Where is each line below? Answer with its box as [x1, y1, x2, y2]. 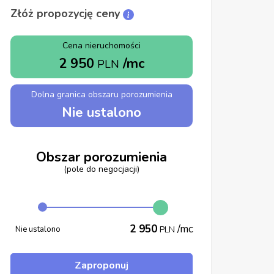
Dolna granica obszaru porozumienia [31, 89, 172, 100]
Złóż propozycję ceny [10, 6, 123, 21]
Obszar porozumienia [36, 147, 167, 166]
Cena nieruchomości [62, 40, 141, 51]
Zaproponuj [75, 258, 128, 272]
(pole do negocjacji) [64, 163, 139, 175]
